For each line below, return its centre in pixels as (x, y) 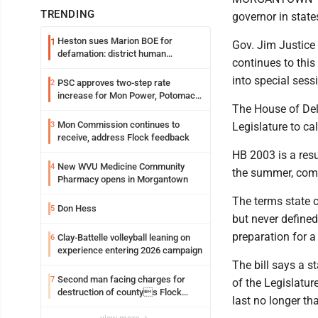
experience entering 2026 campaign (130, 250)
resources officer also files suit (121, 66)
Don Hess (77, 208)
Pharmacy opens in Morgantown (123, 179)
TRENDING (68, 14)
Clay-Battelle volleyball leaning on (124, 237)
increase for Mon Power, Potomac (126, 95)
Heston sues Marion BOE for (115, 40)
